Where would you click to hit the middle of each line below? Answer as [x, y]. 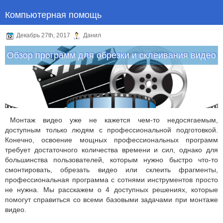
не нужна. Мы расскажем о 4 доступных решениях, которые [111, 190]
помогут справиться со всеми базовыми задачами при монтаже [111, 200]
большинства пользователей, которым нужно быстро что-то [111, 160]
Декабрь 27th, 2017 [43, 36]
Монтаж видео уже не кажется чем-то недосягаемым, [114, 120]
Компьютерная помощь [53, 14]
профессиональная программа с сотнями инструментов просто [111, 180]
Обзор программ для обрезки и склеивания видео [111, 55]
